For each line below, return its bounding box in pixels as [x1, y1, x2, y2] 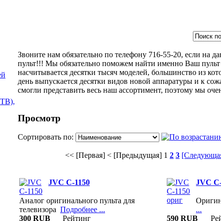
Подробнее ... [60, 205, 105, 214]
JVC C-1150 [48, 178, 90, 187]
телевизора [19, 205, 60, 214]
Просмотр [18, 112, 61, 123]
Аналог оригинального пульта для [19, 196, 135, 205]
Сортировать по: [18, 133, 75, 142]
